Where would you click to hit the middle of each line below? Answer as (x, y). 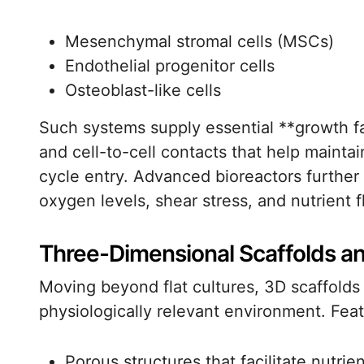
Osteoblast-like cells (143, 90)
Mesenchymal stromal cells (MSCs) (199, 41)
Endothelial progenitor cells (170, 66)
